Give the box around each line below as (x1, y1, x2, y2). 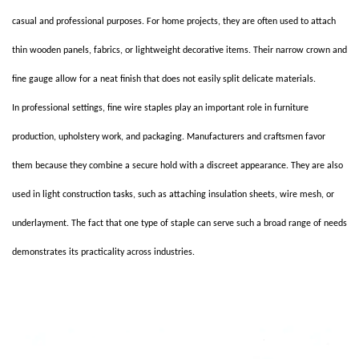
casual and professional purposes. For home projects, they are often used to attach (12, 17, 336, 26)
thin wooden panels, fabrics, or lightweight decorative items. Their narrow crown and (12, 46, 347, 55)
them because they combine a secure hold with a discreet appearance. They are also (12, 161, 343, 171)
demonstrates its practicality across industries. (12, 248, 195, 257)
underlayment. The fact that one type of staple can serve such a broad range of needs (12, 219, 347, 228)
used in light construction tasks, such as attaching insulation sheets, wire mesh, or (12, 190, 334, 200)
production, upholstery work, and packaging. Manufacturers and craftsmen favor (12, 132, 325, 142)
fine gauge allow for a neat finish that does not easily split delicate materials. (12, 75, 316, 84)
